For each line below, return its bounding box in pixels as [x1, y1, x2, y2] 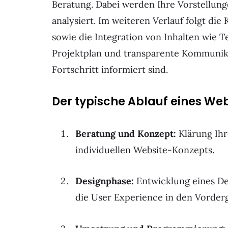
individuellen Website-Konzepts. [75, 144, 214, 156]
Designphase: [75, 175, 134, 187]
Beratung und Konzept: [75, 127, 176, 139]
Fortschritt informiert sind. [52, 64, 168, 76]
